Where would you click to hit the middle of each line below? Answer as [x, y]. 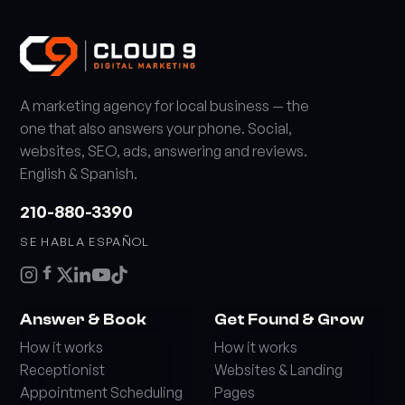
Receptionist [63, 370]
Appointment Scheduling [102, 392]
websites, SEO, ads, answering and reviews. [164, 151]
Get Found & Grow [289, 320]
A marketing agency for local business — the [165, 106]
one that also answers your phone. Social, [156, 128]
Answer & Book [84, 320]
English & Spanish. [79, 174]
